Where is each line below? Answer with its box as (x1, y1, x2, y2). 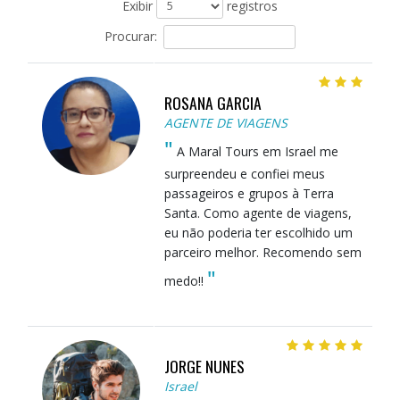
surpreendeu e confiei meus (163, 164, 325, 182)
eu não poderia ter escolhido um (163, 223, 353, 241)
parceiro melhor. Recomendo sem (163, 243, 362, 261)
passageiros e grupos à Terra (163, 184, 334, 202)
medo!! (163, 271, 207, 289)
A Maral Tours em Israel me (172, 142, 338, 160)
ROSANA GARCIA (163, 90, 262, 114)
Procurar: (104, 27, 158, 45)
